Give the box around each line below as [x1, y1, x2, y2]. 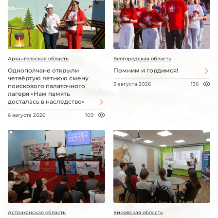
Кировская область [113, 209, 163, 216]
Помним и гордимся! [113, 67, 178, 74]
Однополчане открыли [8, 67, 79, 74]
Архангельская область [8, 55, 69, 62]
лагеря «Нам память [8, 90, 70, 98]
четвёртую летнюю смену [8, 74, 89, 82]
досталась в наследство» [8, 98, 85, 106]
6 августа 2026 [8, 112, 45, 119]
